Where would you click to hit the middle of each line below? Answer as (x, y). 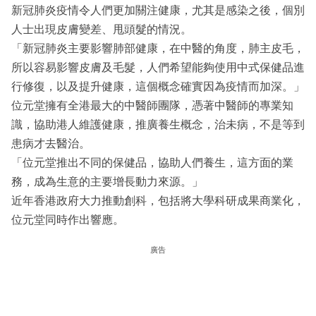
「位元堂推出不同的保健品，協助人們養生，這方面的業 (152, 163)
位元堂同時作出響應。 (68, 220)
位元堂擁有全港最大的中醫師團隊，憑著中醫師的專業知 (152, 106)
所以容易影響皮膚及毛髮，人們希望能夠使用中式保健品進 (158, 68)
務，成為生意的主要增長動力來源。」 (107, 182)
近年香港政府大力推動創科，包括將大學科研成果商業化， (158, 201)
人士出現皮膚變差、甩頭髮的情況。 (102, 30)
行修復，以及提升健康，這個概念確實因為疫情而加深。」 (158, 87)
